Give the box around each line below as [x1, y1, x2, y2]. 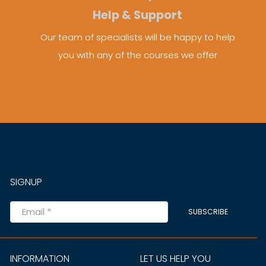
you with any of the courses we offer [58, 49, 217, 62]
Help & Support [93, 7, 183, 24]
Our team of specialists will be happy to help [40, 31, 235, 44]
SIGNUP [10, 175, 43, 189]
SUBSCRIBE [188, 207, 229, 217]
